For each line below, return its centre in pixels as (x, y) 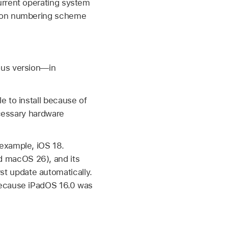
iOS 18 (49, 146)
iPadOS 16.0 (52, 186)
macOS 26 (25, 159)
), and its (63, 159)
